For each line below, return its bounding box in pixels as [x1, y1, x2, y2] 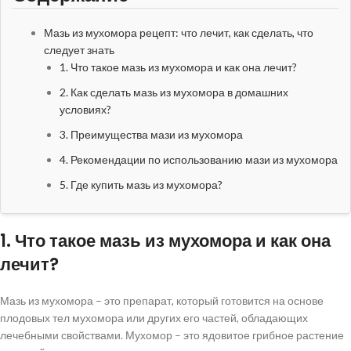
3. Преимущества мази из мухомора [60, 128, 243, 142]
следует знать [44, 43, 114, 57]
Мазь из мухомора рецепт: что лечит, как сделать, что [44, 26, 313, 40]
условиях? [60, 103, 111, 117]
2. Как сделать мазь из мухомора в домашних [60, 85, 288, 100]
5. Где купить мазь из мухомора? [60, 178, 223, 192]
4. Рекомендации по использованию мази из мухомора [60, 153, 338, 167]
